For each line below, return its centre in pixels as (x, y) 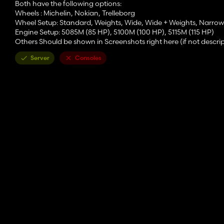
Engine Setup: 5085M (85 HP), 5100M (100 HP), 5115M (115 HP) (114, 32)
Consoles (88, 58)
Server (40, 58)
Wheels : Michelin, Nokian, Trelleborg (75, 13)
